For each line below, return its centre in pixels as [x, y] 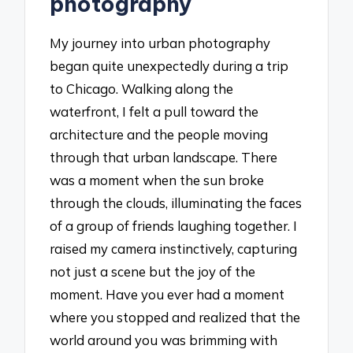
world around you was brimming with [164, 340]
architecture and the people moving [159, 134]
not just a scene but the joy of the [153, 271]
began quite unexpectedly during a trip [169, 65]
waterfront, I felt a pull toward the [154, 111]
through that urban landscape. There [164, 157]
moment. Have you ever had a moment [167, 294]
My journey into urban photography [160, 43]
